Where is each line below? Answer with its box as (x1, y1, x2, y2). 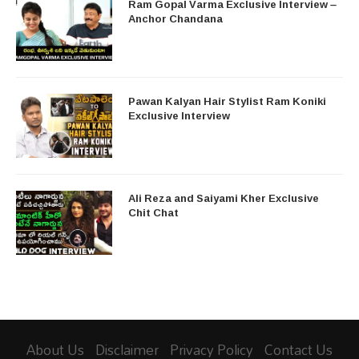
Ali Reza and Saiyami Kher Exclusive (128, 188, 319, 208)
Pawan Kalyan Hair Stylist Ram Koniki (128, 91, 326, 111)
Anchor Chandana (128, 8, 223, 28)
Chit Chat (128, 202, 179, 222)
